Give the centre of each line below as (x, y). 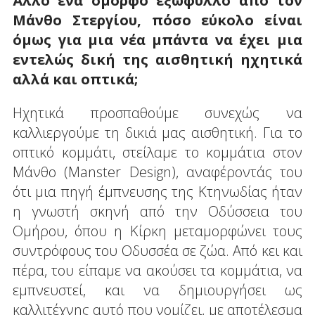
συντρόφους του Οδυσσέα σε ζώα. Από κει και (157, 250)
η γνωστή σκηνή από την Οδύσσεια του (157, 211)
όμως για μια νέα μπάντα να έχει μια (157, 39)
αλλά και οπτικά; (75, 79)
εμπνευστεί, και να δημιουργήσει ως (157, 290)
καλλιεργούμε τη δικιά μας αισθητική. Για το (157, 132)
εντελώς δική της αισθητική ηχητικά (157, 59)
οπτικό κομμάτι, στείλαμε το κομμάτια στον (157, 152)
